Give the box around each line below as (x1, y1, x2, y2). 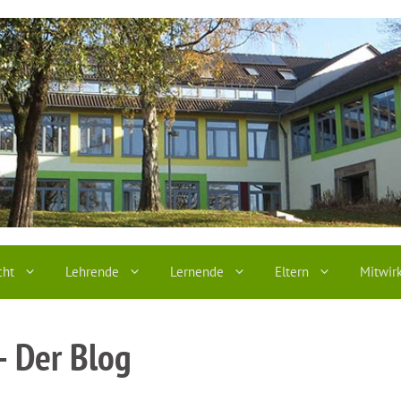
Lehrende (65, 263, 119, 281)
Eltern (275, 263, 309, 281)
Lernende (170, 263, 224, 281)
